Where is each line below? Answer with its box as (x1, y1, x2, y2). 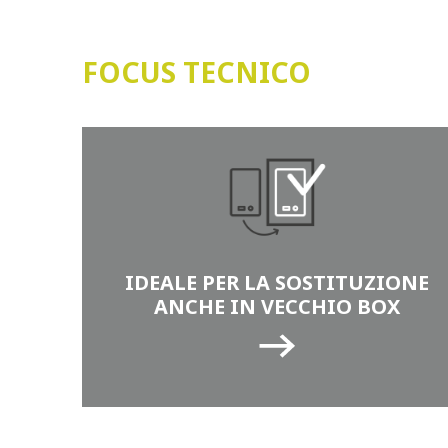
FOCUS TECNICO (82, 53, 312, 91)
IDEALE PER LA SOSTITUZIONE (125, 269, 430, 296)
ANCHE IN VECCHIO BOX (154, 293, 401, 320)
